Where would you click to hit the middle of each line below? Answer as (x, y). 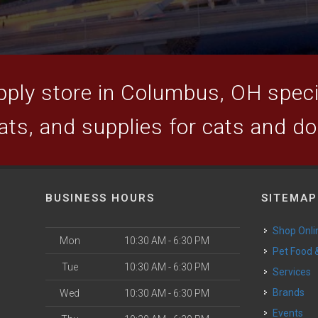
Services (295, 272)
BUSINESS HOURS (100, 198)
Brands (292, 292)
